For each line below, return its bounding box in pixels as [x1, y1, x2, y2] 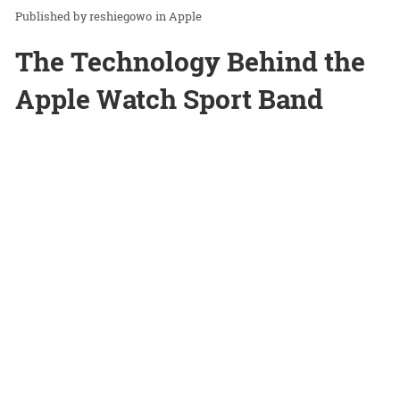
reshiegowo [89, 8, 152, 25]
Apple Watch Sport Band [15, 81, 323, 117]
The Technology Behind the [15, 44, 365, 79]
